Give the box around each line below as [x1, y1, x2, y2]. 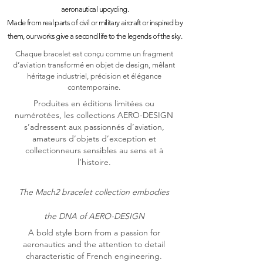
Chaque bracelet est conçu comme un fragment [15, 49, 173, 59]
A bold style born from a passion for [28, 227, 160, 238]
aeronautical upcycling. [60, 5, 129, 14]
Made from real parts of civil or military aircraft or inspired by [7, 18, 183, 28]
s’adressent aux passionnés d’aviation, [23, 122, 164, 133]
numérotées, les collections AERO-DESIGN [15, 110, 173, 121]
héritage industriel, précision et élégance [26, 72, 161, 81]
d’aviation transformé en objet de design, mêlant [13, 60, 175, 70]
